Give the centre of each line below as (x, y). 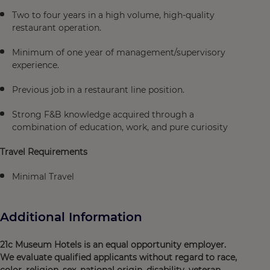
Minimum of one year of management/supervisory (119, 52)
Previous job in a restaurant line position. (98, 90)
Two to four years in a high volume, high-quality (113, 15)
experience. (36, 65)
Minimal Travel (43, 177)
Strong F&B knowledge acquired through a (103, 115)
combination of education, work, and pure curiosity (120, 127)
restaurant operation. (57, 28)
